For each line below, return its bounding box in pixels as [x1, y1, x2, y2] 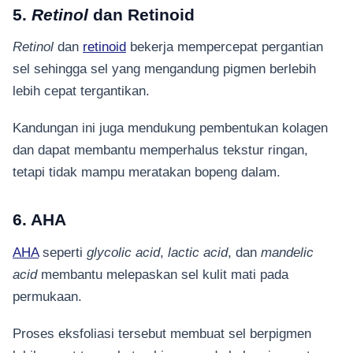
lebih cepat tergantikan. [13, 84, 154, 98]
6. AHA [13, 210, 66, 229]
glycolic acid [87, 245, 160, 260]
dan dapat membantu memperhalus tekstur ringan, [13, 142, 308, 157]
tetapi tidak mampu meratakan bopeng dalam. [13, 164, 281, 179]
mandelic [261, 245, 314, 260]
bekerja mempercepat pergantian [126, 39, 323, 54]
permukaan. [13, 289, 86, 304]
